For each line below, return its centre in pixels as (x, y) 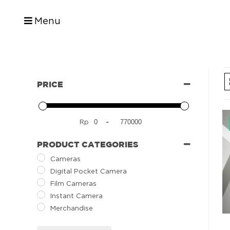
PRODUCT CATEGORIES (88, 144)
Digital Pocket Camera (89, 171)
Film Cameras (74, 183)
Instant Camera (77, 196)
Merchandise (72, 208)
